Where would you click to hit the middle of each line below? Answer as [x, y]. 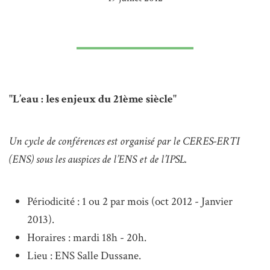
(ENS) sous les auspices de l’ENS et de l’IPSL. [98, 159]
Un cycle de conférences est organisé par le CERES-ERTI [124, 141]
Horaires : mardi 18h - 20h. [87, 237]
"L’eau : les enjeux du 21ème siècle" [93, 99]
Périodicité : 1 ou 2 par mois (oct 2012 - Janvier [130, 201]
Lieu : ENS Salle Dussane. [84, 256]
